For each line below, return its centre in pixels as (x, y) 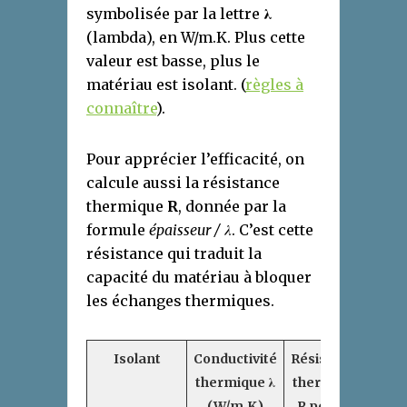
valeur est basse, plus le (173, 61)
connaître (121, 109)
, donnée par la (232, 207)
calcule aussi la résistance (183, 183)
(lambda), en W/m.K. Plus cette (196, 38)
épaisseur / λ (190, 230)
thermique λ (235, 383)
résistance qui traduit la (174, 254)
